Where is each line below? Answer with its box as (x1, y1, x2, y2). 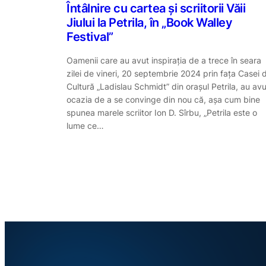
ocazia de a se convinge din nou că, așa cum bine (66, 94, 260, 104)
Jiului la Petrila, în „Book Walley (66, 15, 232, 30)
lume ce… (66, 120, 104, 131)
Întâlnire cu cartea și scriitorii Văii (66, 1, 245, 16)
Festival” (66, 30, 113, 45)
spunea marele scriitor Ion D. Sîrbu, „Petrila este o (66, 107, 257, 118)
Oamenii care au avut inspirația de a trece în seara (66, 55, 261, 65)
